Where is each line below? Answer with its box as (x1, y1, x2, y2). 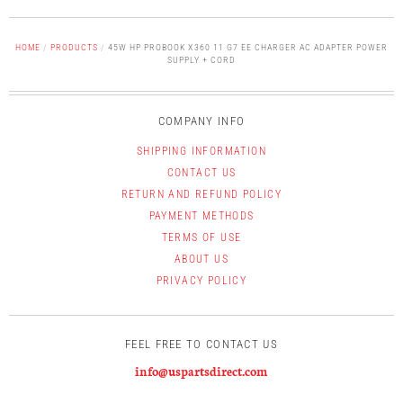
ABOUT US (174, 253, 229, 266)
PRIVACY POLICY (156, 274, 247, 288)
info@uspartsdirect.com (135, 362, 268, 380)
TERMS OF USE (161, 231, 242, 245)
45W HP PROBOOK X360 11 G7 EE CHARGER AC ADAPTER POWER (108, 42, 388, 53)
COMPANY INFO (157, 114, 246, 129)
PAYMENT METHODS (148, 210, 255, 223)
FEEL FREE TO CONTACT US (125, 337, 278, 352)
